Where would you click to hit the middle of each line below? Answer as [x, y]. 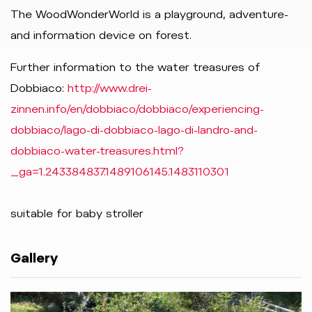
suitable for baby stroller [77, 213]
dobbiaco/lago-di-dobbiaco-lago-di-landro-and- [134, 130]
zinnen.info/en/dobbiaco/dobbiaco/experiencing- [137, 109]
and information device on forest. [101, 35]
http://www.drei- [110, 88]
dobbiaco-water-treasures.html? [97, 151]
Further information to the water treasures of [135, 67]
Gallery [34, 258]
